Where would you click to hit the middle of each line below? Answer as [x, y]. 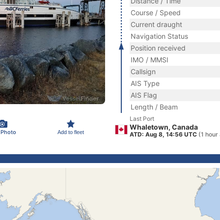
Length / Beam [154, 107]
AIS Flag [144, 95]
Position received [158, 48]
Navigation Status [159, 36]
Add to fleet [71, 132]
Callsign [143, 71]
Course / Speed [156, 13]
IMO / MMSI [150, 60]
